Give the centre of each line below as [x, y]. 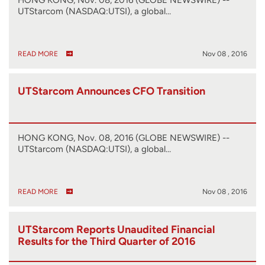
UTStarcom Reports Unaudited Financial [116, 229]
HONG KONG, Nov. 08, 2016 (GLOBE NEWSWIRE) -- [124, 138]
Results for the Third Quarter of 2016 [106, 241]
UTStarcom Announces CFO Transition [112, 91]
